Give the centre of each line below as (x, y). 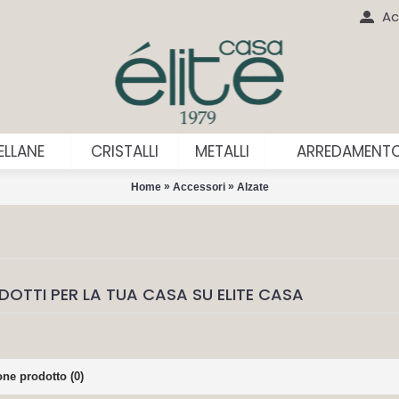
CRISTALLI (125, 151)
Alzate (252, 187)
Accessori (199, 187)
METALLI (222, 151)
